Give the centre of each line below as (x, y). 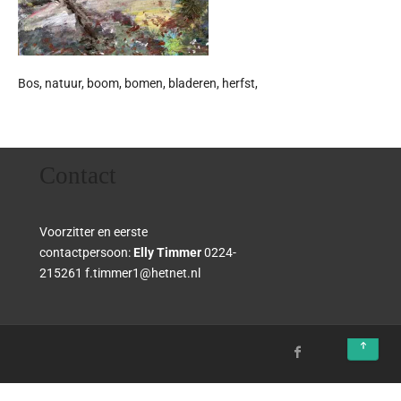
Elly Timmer (168, 252)
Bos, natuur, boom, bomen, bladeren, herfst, (138, 83)
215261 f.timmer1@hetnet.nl (120, 273)
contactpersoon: (87, 252)
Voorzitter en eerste (94, 232)
